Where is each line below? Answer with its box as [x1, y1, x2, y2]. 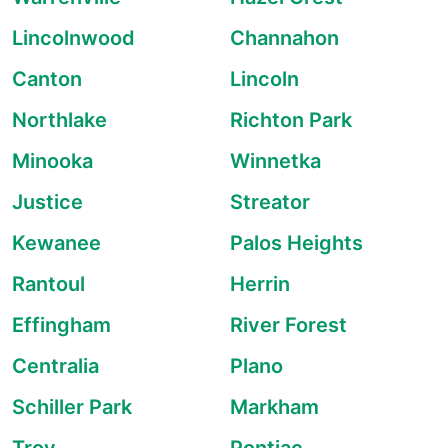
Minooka [12, 149, 93, 173]
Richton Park [230, 108, 352, 132]
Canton [12, 67, 82, 91]
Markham [230, 395, 319, 419]
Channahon [230, 26, 339, 50]
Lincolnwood [12, 26, 135, 50]
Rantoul [12, 272, 85, 296]
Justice [12, 190, 83, 214]
